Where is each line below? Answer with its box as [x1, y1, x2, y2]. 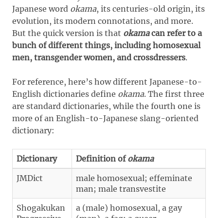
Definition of [76, 153, 127, 163]
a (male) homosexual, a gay [76, 202, 182, 213]
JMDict [17, 173, 43, 183]
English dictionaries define [12, 89, 118, 99]
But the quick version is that [12, 28, 123, 38]
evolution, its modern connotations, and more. [12, 16, 193, 26]
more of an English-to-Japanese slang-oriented [12, 113, 199, 123]
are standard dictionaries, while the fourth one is [12, 101, 200, 111]
